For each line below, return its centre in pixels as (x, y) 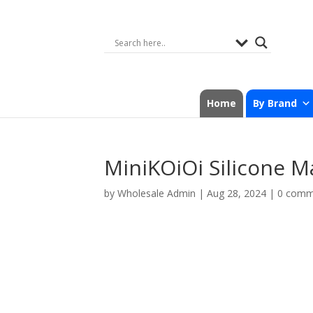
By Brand (275, 103)
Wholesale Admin (157, 193)
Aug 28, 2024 (237, 193)
